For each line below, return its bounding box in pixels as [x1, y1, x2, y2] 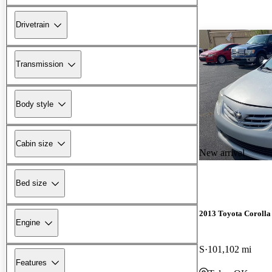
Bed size [16, 178, 47, 188]
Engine [16, 218, 40, 228]
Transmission [16, 59, 63, 69]
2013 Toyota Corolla [199, 208, 271, 218]
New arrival [199, 147, 245, 158]
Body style [16, 99, 53, 109]
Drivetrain [16, 20, 49, 30]
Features [16, 257, 47, 267]
